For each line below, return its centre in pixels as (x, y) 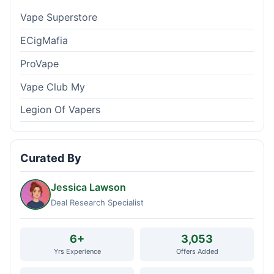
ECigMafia (44, 41)
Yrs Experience (77, 251)
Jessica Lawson (88, 187)
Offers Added (197, 251)
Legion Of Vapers (60, 110)
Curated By (51, 157)
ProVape (39, 63)
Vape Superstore (59, 17)
